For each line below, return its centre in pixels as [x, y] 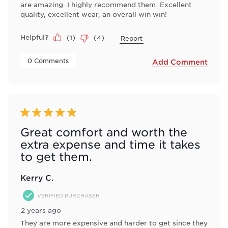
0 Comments [49, 61]
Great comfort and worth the [104, 132]
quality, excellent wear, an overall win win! [94, 14]
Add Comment [180, 62]
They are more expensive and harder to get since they [114, 223]
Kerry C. [37, 177]
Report [132, 38]
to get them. [56, 156]
